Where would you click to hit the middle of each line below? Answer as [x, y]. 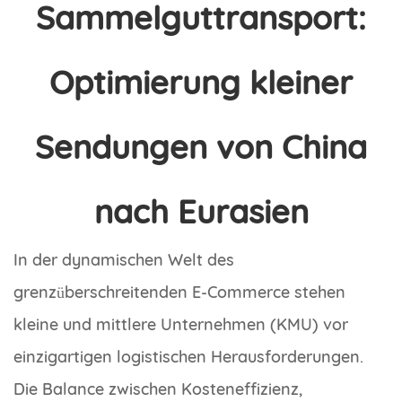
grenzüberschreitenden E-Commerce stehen [179, 292]
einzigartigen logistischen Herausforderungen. [188, 356]
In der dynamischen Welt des [124, 259]
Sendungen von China [201, 146]
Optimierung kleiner [201, 82]
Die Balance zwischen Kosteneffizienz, [158, 389]
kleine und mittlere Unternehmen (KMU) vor [181, 324]
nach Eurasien [201, 211]
